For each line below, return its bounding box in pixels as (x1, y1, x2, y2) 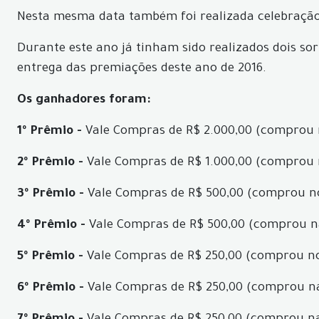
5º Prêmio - (17, 251, 83, 264)
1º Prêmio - (17, 125, 82, 139)
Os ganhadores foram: (17, 94, 150, 108)
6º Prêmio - (17, 282, 84, 296)
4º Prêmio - (17, 219, 85, 233)
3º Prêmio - (17, 188, 88, 202)
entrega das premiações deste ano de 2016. (17, 63, 266, 76)
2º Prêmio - (17, 157, 83, 170)
